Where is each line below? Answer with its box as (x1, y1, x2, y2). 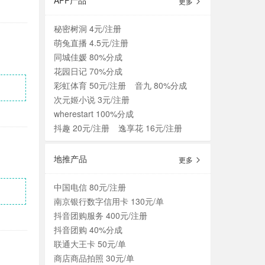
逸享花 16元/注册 (118, 122, 182, 134)
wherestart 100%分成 (54, 108, 134, 119)
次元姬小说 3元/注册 (54, 93, 130, 105)
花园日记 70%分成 (54, 65, 122, 77)
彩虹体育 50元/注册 (54, 79, 126, 91)
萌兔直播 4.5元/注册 (54, 37, 128, 49)
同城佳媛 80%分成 (54, 51, 122, 63)
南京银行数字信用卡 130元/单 (54, 195, 164, 207)
